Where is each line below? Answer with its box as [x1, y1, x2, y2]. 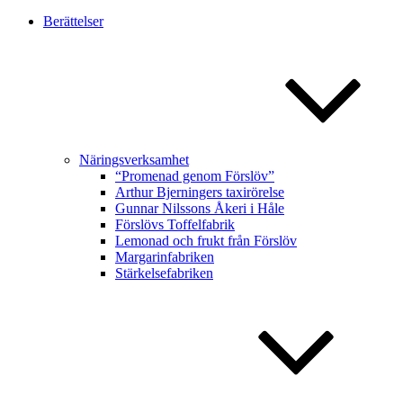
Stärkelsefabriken [115, 265, 213, 281]
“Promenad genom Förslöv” [115, 168, 274, 184]
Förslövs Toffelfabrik [115, 217, 235, 232]
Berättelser [43, 13, 103, 29]
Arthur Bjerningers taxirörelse [115, 184, 284, 200]
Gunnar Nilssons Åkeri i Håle [115, 201, 284, 216]
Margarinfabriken [115, 249, 214, 264]
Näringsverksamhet [79, 152, 189, 167]
